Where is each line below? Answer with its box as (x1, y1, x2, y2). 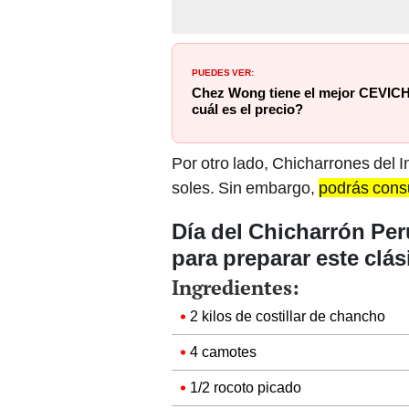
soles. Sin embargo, (172, 178, 319, 198)
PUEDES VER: (192, 64, 254, 79)
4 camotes (190, 343, 257, 362)
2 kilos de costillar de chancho (190, 308, 385, 326)
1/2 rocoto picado (190, 379, 301, 397)
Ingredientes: (172, 274, 299, 301)
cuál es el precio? (192, 101, 303, 119)
